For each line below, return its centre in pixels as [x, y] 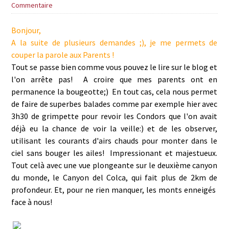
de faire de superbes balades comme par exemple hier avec [114, 104]
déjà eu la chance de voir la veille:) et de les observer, [114, 128]
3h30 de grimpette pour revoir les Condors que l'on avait [114, 116]
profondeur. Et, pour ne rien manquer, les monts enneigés [114, 190]
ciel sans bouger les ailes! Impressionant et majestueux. [114, 153]
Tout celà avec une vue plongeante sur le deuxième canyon [114, 165]
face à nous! [32, 202]
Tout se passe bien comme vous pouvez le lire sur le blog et [114, 67]
